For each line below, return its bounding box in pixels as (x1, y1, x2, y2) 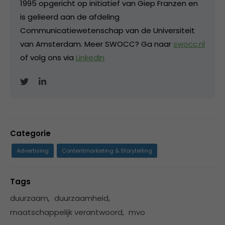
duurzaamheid (54, 192, 108, 203)
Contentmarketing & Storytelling (62, 146, 152, 155)
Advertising (17, 146, 49, 155)
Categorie (10, 128, 51, 139)
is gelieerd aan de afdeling (20, 11, 120, 22)
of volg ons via (20, 52, 76, 63)
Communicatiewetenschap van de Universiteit (20, 25, 195, 36)
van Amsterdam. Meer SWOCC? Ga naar (20, 38, 173, 49)
